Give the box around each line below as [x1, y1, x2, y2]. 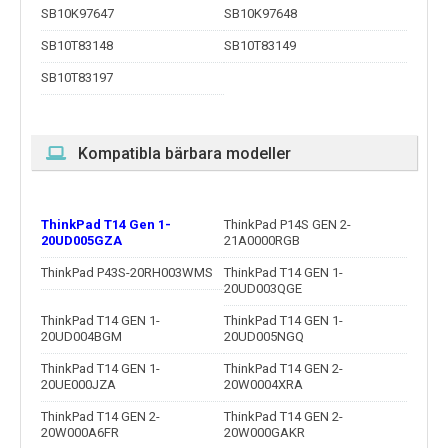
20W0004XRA [224, 377, 303, 393]
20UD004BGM [41, 329, 122, 345]
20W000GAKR [224, 425, 305, 441]
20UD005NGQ [224, 329, 304, 345]
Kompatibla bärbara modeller [78, 144, 291, 164]
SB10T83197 [41, 70, 113, 86]
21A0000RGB [224, 233, 300, 249]
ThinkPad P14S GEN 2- [224, 217, 351, 233]
